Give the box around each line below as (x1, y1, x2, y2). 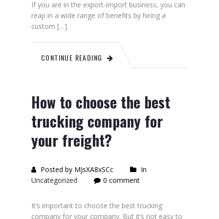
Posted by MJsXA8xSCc (39, 165, 113, 174)
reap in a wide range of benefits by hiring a (31, 11, 166, 20)
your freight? (31, 129, 112, 151)
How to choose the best (31, 91, 170, 113)
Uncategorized (31, 175, 77, 185)
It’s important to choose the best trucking (31, 201, 162, 210)
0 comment (103, 175, 140, 185)
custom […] (31, 22, 67, 31)
